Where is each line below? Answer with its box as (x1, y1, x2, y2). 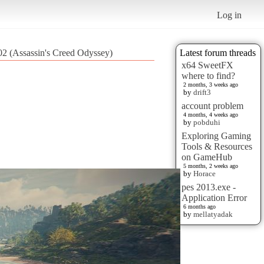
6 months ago (183, 203, 216, 210)
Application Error (181, 192, 247, 203)
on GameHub (181, 151, 232, 162)
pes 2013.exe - (181, 181, 236, 192)
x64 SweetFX (181, 60, 233, 70)
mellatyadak (193, 209, 233, 219)
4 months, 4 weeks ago (183, 111, 238, 118)
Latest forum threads (180, 47, 256, 58)
